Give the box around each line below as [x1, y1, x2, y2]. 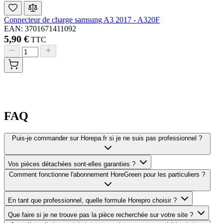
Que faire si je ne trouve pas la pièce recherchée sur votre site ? [8, 211, 193, 219]
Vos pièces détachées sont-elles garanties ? [8, 160, 135, 168]
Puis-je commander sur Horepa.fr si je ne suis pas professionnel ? [12, 134, 203, 142]
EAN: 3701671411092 [4, 24, 76, 33]
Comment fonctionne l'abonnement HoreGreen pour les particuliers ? [9, 171, 206, 179]
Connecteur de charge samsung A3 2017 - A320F [4, 15, 160, 24]
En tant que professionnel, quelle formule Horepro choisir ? [8, 197, 177, 205]
